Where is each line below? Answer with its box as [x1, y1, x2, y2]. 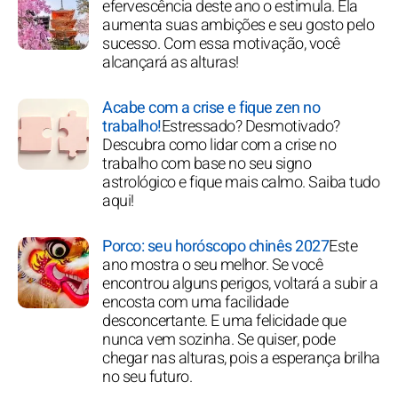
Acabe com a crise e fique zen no [102, 95, 320, 120]
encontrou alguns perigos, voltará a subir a [102, 271, 378, 296]
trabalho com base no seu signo [102, 151, 311, 176]
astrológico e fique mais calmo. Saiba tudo [102, 170, 379, 195]
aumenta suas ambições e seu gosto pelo [102, 12, 374, 37]
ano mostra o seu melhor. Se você [102, 252, 322, 277]
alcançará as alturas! [102, 50, 239, 75]
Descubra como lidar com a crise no [102, 132, 336, 157]
